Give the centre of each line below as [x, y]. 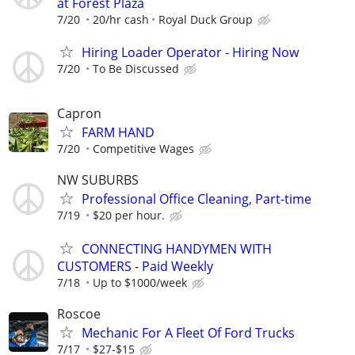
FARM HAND [118, 133]
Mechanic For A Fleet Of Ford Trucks [188, 332]
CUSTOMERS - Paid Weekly [135, 266]
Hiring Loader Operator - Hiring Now [190, 52]
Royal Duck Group [206, 19]
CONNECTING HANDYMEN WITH [177, 248]
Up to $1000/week [140, 282]
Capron [79, 114]
